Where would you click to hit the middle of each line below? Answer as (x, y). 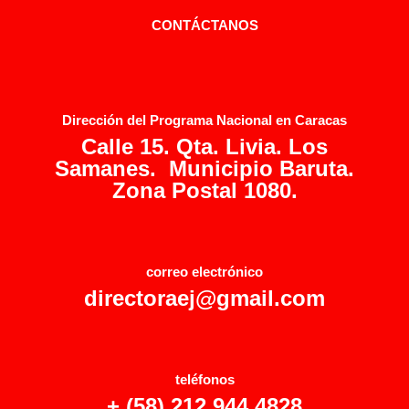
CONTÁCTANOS (204, 25)
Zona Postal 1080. (204, 190)
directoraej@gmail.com (204, 298)
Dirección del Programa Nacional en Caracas (204, 120)
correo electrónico (204, 272)
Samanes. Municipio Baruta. (204, 168)
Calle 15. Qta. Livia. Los (204, 146)
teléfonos (204, 379)
